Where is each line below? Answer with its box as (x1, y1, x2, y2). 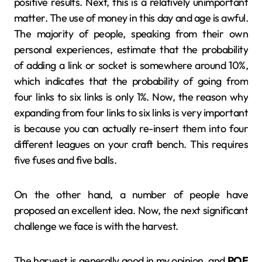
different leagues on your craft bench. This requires (14, 137, 248, 151)
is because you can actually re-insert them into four (14, 121, 248, 135)
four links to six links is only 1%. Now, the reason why (14, 89, 248, 104)
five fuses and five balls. (14, 153, 116, 167)
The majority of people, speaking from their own (14, 26, 248, 40)
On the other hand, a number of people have (14, 187, 248, 201)
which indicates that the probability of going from (14, 74, 248, 88)
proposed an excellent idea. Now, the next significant (14, 203, 248, 217)
